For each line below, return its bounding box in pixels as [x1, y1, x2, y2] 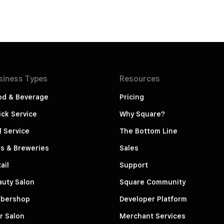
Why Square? [119, 110, 165, 118]
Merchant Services [119, 212, 185, 220]
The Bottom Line [119, 127, 177, 135]
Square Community [119, 178, 185, 186]
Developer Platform [119, 195, 187, 203]
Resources [119, 74, 160, 84]
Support [119, 161, 148, 169]
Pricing [119, 93, 144, 101]
